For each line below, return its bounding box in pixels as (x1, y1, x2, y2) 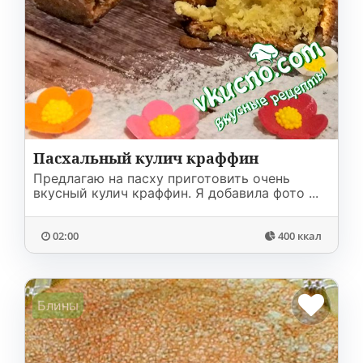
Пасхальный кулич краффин (33, 148, 258, 168)
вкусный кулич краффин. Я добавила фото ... (33, 185, 318, 201)
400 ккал (278, 228, 322, 243)
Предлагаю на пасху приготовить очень (33, 170, 290, 186)
